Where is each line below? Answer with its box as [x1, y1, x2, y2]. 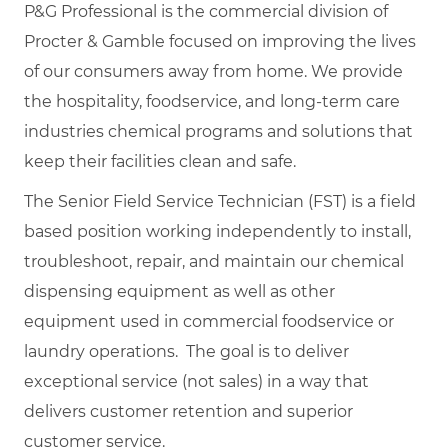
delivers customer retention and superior [24, 401, 353, 421]
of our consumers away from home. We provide [24, 61, 403, 81]
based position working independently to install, [24, 221, 411, 241]
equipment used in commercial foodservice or [24, 311, 394, 331]
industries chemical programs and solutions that [24, 121, 413, 141]
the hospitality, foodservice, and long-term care [24, 91, 400, 111]
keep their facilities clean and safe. [24, 151, 300, 171]
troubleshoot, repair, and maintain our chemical [24, 251, 404, 271]
